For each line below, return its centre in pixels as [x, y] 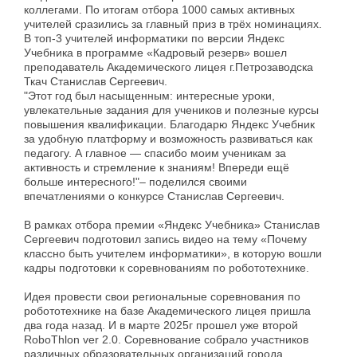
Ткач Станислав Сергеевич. [96, 81]
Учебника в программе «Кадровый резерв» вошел [155, 52]
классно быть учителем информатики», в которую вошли [173, 253]
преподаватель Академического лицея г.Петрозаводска [169, 67]
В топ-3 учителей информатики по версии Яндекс [154, 38]
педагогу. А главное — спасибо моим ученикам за [155, 153]
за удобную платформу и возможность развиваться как [168, 138]
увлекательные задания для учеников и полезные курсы [171, 110]
